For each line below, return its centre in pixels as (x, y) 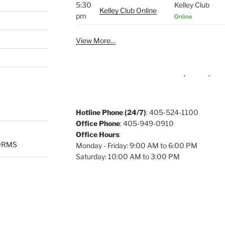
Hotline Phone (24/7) (111, 113)
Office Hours (97, 135)
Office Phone (98, 124)
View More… (95, 41)
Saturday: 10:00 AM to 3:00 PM (128, 157)
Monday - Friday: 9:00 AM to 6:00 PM (136, 146)
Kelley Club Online (128, 11)
